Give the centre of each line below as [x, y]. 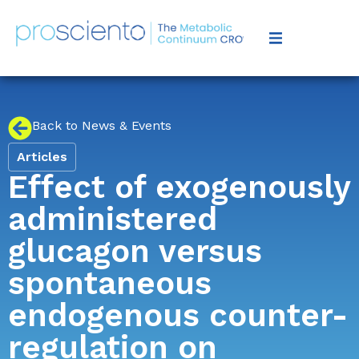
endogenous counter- [178, 315]
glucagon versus [135, 251]
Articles [42, 157]
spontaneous [110, 283]
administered [113, 219]
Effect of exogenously [179, 187]
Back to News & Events [102, 125]
